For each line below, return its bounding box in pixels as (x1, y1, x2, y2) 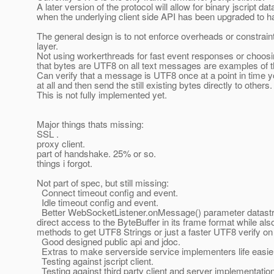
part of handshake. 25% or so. (37, 147, 156, 160)
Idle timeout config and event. (37, 196, 158, 209)
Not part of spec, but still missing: (37, 176, 169, 190)
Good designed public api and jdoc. (37, 235, 180, 248)
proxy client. (37, 137, 85, 150)
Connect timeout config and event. (37, 186, 178, 199)
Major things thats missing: (37, 117, 144, 131)
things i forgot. (37, 157, 92, 170)
